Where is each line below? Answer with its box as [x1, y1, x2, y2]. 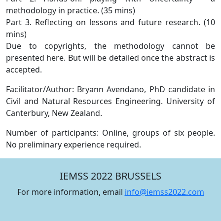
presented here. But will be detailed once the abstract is [6, 52, 215, 63]
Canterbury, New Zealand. [6, 108, 102, 118]
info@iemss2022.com [124, 186, 204, 197]
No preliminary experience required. [6, 139, 141, 150]
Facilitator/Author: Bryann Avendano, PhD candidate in [6, 84, 215, 95]
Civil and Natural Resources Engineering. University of [6, 96, 215, 107]
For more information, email [17, 186, 125, 197]
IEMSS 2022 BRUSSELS [60, 169, 161, 183]
